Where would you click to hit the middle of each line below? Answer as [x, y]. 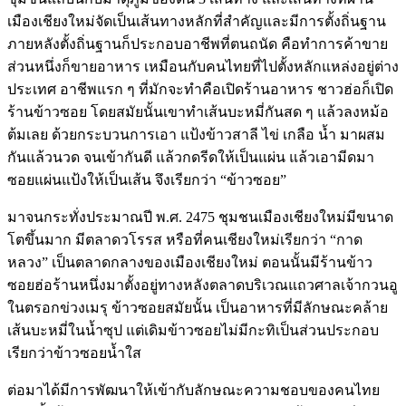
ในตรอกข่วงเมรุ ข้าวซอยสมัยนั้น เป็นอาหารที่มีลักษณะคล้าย [198, 307]
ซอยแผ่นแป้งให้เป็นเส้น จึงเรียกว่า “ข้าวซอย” [147, 179]
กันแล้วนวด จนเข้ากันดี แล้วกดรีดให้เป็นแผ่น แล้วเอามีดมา [191, 157]
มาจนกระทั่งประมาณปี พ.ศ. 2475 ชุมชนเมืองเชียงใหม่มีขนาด [200, 217]
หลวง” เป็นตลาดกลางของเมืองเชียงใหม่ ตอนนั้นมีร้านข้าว [190, 262]
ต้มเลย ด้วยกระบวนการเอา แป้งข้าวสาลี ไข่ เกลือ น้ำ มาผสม [196, 134]
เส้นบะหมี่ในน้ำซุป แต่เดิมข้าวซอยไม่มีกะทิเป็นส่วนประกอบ [193, 330]
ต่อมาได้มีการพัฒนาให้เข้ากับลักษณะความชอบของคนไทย [193, 390]
